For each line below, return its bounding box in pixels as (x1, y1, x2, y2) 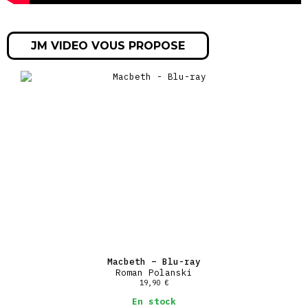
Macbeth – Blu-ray (107, 255, 201, 267)
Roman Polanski (115, 266, 192, 278)
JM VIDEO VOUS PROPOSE (31, 39, 185, 52)
